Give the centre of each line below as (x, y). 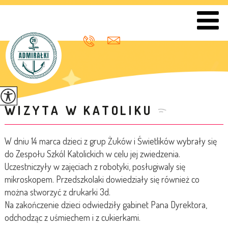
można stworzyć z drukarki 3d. (57, 192)
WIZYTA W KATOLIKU (78, 110)
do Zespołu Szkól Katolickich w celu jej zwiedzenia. (92, 154)
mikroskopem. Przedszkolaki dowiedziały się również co (102, 179)
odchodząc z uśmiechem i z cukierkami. (73, 217)
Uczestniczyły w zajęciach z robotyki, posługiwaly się (95, 166)
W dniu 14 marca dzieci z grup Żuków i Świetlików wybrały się (110, 141)
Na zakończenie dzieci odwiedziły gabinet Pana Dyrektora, (106, 205)
